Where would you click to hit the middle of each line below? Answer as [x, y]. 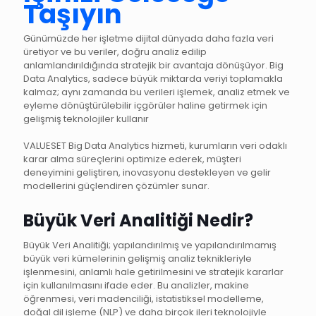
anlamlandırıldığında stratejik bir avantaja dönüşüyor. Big [153, 65]
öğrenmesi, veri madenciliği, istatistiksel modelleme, [144, 299]
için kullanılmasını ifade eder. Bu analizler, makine [136, 285]
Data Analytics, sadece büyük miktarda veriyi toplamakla [153, 79]
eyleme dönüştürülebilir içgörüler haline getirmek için [145, 105]
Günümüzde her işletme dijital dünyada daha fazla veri [148, 38]
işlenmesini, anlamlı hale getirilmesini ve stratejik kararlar [153, 272]
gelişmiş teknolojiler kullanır [86, 119]
